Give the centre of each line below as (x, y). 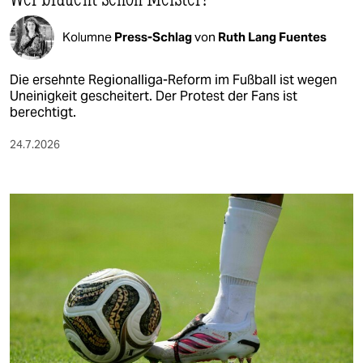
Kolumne (88, 37)
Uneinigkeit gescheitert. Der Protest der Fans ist (154, 96)
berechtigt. (43, 112)
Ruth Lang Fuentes (272, 37)
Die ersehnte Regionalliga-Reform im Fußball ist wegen (173, 79)
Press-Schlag (154, 37)
